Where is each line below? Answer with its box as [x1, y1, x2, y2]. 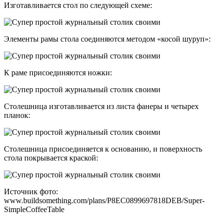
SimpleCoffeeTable [4, 205, 64, 214]
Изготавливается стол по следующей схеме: [4, 1, 152, 10]
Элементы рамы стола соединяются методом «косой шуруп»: [4, 35, 211, 44]
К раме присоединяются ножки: [4, 68, 112, 77]
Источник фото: [4, 187, 58, 196]
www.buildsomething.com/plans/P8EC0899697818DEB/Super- [4, 196, 205, 205]
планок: [4, 111, 30, 120]
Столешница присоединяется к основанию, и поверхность [4, 145, 202, 154]
